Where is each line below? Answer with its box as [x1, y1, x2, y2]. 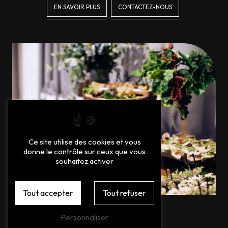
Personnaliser [61, 212, 108, 222]
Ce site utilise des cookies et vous [28, 137, 141, 147]
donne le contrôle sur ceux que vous [23, 147, 146, 157]
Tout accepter [23, 188, 73, 198]
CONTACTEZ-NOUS [118, 3, 172, 11]
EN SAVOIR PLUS [54, 3, 100, 11]
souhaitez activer [55, 156, 113, 166]
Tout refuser [103, 188, 146, 198]
